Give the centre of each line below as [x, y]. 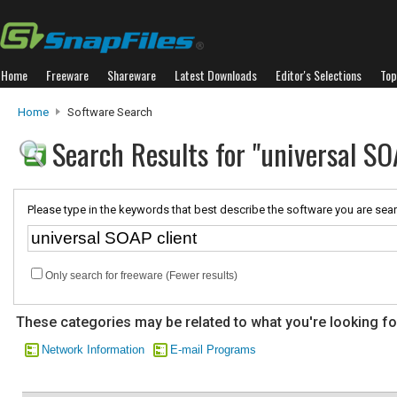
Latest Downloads [216, 75]
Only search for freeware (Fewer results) [141, 276]
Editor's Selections [319, 75]
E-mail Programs [213, 350]
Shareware [132, 75]
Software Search [109, 112]
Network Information [93, 350]
